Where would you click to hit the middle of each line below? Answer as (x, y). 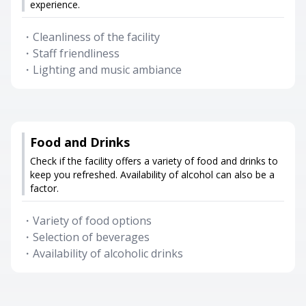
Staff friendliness (76, 53)
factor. (44, 188)
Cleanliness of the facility (96, 37)
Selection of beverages (91, 237)
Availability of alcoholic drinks (108, 253)
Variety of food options (92, 221)
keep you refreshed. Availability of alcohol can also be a (152, 175)
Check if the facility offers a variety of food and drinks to (154, 161)
